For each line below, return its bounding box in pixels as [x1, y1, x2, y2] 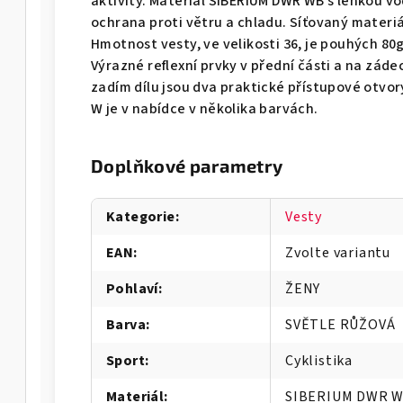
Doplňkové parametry [91, 154, 283, 176]
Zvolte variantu [285, 242, 390, 263]
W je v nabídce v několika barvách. [91, 98, 318, 119]
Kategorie [106, 206, 175, 227]
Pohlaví [106, 278, 158, 299]
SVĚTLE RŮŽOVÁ [285, 314, 396, 335]
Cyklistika [285, 350, 353, 371]
